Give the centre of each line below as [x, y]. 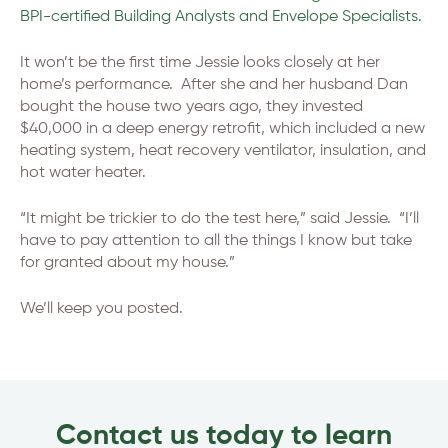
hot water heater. [83, 173]
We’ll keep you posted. [101, 309]
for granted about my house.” [127, 263]
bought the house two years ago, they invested [191, 107]
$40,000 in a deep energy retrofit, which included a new [222, 129]
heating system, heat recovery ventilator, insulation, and [223, 151]
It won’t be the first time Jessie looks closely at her [200, 63]
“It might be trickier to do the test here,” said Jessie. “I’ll [219, 219]
